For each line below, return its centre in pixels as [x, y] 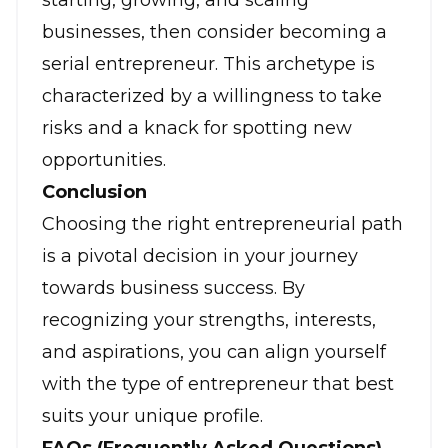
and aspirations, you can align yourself [214, 352]
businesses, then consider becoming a [214, 32]
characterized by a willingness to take [212, 96]
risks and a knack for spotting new [197, 128]
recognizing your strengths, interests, [209, 320]
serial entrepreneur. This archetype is [208, 64]
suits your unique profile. [152, 416]
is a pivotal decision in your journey [200, 256]
